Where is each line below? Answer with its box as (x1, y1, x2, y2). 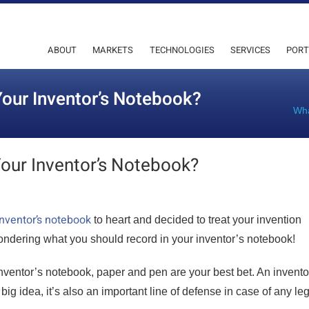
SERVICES (230, 43, 271, 57)
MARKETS (92, 43, 134, 57)
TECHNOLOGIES (149, 43, 215, 57)
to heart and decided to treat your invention (91, 214, 301, 226)
